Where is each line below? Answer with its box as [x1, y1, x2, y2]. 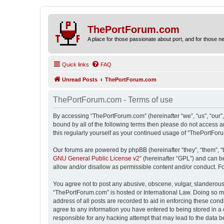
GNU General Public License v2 [53, 154, 139, 162]
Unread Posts [62, 76, 97, 82]
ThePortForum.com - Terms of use [53, 95, 173, 104]
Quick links [62, 61, 89, 67]
